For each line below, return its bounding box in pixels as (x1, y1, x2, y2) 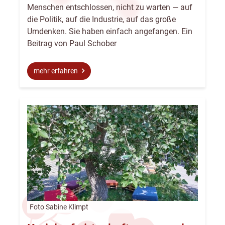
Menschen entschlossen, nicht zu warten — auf (27, 3, 192, 13)
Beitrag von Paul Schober (27, 39, 117, 49)
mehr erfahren (34, 67, 79, 76)
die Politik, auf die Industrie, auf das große (27, 15, 176, 25)
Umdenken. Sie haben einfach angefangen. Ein (27, 27, 192, 37)
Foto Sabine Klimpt (30, 202, 88, 211)
